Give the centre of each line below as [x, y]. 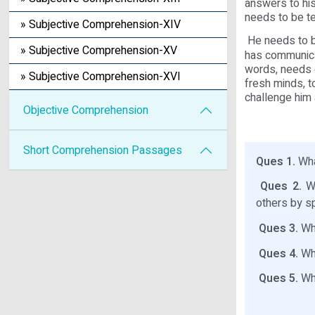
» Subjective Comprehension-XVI [101, 77]
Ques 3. [278, 229]
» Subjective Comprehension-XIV [101, 25]
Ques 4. [278, 253]
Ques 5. [278, 279]
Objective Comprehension [86, 110]
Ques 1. [276, 161]
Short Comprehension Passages [103, 150]
